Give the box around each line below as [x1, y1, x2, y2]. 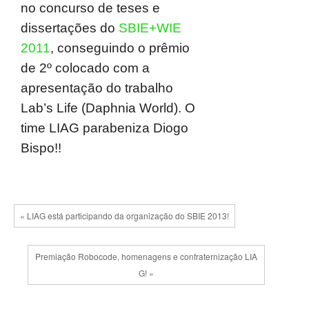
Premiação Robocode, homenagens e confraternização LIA [35, 250, 258, 262]
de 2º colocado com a [21, 61, 150, 75]
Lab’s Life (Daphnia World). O [21, 101, 195, 115]
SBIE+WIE [119, 21, 181, 35]
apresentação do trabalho [21, 81, 173, 95]
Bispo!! [21, 141, 61, 155]
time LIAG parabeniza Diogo [21, 121, 188, 135]
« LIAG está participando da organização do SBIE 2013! [20, 210, 229, 221]
